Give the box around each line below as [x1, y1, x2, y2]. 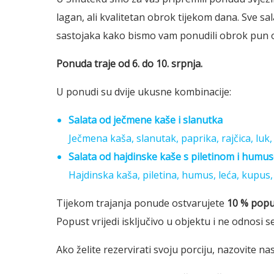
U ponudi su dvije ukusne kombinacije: [56, 85, 231, 99]
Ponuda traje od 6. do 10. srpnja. [56, 57, 202, 71]
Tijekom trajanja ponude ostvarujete [56, 196, 227, 210]
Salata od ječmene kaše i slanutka [68, 113, 223, 127]
